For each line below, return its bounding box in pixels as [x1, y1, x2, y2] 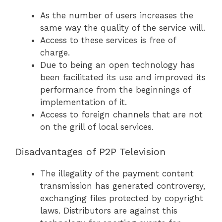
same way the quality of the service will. [40, 22, 205, 33]
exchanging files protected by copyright [40, 193, 203, 204]
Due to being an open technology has [40, 59, 195, 70]
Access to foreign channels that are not [40, 109, 203, 119]
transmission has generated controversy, [40, 181, 205, 191]
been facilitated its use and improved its [40, 72, 206, 82]
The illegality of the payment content [40, 168, 194, 179]
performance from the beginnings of [40, 84, 191, 95]
